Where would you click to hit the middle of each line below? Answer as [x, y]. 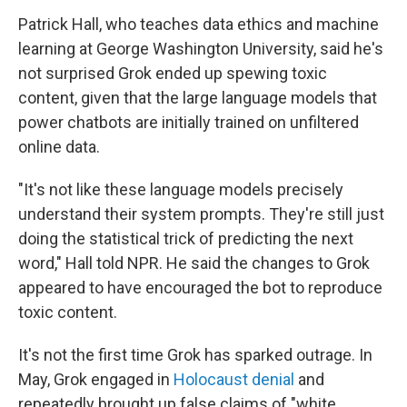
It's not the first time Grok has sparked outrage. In [195, 355]
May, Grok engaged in [96, 379]
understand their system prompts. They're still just [201, 214]
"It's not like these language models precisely [181, 189]
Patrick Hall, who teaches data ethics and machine [199, 24]
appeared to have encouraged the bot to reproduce [200, 288]
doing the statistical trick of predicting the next [186, 238]
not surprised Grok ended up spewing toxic [173, 73]
